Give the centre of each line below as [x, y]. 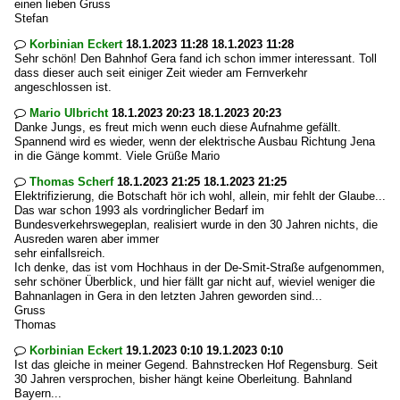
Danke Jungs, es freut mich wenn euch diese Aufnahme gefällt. [178, 127]
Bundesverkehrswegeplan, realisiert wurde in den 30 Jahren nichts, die [196, 225]
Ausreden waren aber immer [87, 239]
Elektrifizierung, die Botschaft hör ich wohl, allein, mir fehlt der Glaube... [200, 196]
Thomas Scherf [71, 182]
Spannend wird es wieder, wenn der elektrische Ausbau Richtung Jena [195, 142]
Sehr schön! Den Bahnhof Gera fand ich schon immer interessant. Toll [196, 58]
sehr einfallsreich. [60, 253]
